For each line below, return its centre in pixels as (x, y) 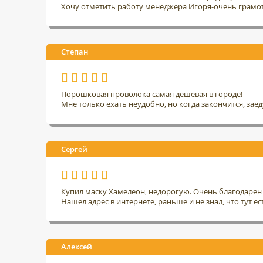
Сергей (74, 149)
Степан (75, 51)
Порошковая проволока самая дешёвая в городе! (152, 94)
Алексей (77, 246)
